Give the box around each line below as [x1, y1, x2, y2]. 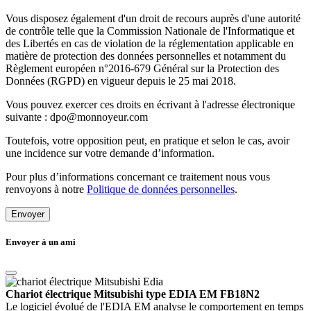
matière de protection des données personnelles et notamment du [6, 49, 286, 62]
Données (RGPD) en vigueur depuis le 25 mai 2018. [6, 74, 236, 87]
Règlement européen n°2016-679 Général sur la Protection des [6, 62, 279, 74]
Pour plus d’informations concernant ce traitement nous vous [6, 170, 270, 183]
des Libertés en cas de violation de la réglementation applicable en [6, 37, 294, 49]
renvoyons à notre [6, 183, 87, 195]
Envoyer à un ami [6, 236, 76, 247]
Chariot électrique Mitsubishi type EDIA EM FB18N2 [6, 288, 260, 301]
